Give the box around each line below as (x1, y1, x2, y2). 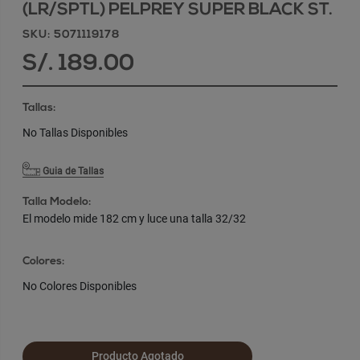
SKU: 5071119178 (22, 28, 121, 41)
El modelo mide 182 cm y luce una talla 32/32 (22, 211, 246, 225)
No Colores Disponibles (22, 279, 137, 292)
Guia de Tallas (39, 165, 104, 177)
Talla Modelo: (22, 195, 91, 208)
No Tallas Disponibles (22, 125, 128, 139)
